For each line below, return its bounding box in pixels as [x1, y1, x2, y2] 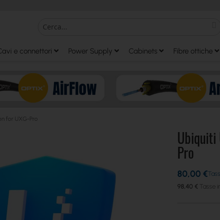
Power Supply [68, 47, 112, 55]
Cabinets [129, 47, 157, 55]
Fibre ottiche [173, 47, 213, 55]
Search [36, 31, 59, 40]
